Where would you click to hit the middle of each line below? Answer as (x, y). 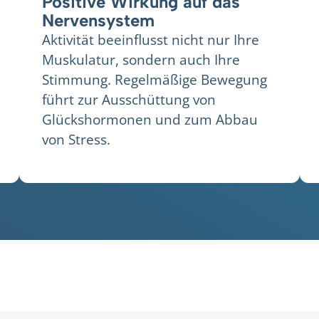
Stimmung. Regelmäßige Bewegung (154, 80)
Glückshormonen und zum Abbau (150, 120)
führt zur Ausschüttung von (129, 100)
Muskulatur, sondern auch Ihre (141, 60)
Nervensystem (98, 21)
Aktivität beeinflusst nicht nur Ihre (150, 40)
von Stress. (76, 140)
